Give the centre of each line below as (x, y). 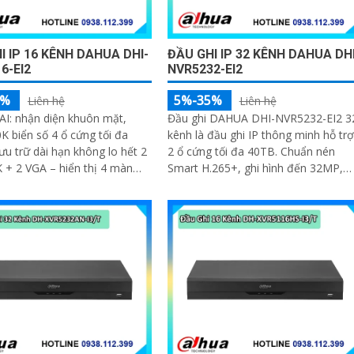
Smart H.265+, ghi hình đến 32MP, (255, 168)
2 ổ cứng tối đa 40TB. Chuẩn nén (251, 151)
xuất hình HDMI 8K (215, 184)
